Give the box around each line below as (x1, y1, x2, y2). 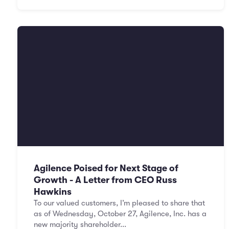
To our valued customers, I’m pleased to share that (34, 198, 205, 208)
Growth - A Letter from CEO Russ (34, 175, 177, 185)
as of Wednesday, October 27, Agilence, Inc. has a (34, 209, 207, 218)
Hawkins (34, 187, 72, 197)
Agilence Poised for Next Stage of (34, 163, 178, 173)
